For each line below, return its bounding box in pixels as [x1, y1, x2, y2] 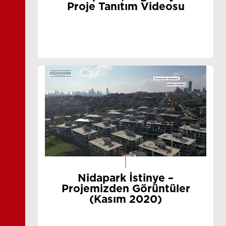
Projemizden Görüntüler [61, 184, 190, 194]
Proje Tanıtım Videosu [67, 2, 185, 12]
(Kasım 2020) [89, 194, 162, 205]
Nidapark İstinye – [78, 173, 174, 184]
